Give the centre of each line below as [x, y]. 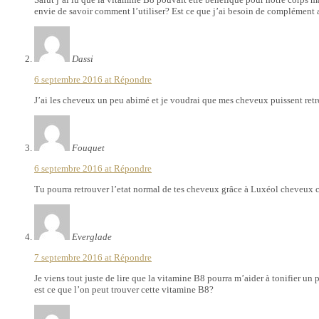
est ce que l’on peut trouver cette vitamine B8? [124, 289]
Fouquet [88, 147]
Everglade [92, 236]
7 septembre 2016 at [74, 257]
